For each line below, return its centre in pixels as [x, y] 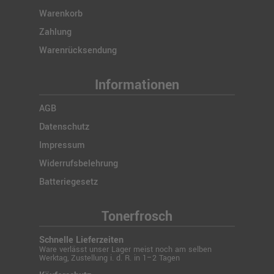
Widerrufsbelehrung [79, 164]
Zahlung [55, 32]
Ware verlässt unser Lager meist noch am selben [125, 250]
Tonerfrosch [137, 217]
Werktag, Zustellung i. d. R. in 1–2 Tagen [109, 258]
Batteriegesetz [68, 182]
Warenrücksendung [78, 50]
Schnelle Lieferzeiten [81, 240]
